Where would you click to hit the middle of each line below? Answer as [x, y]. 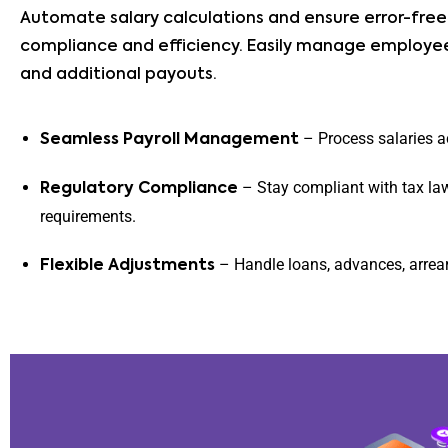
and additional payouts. [118, 74]
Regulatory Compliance [139, 188]
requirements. [88, 216]
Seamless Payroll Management [169, 139]
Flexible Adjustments [127, 265]
